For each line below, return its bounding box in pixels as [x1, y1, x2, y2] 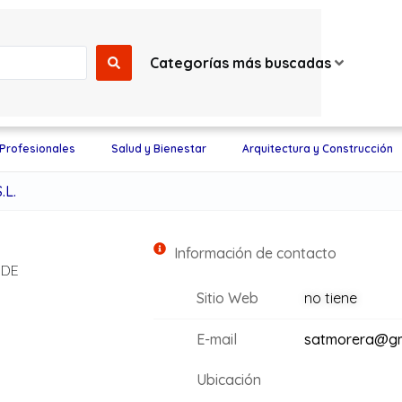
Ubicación [196, 371, 261, 389]
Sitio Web [196, 289, 258, 307]
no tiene [303, 289, 357, 307]
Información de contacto [173, 244, 336, 262]
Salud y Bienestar [110, 142, 206, 155]
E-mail [196, 330, 237, 348]
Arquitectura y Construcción [241, 142, 393, 155]
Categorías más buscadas [149, 53, 331, 72]
